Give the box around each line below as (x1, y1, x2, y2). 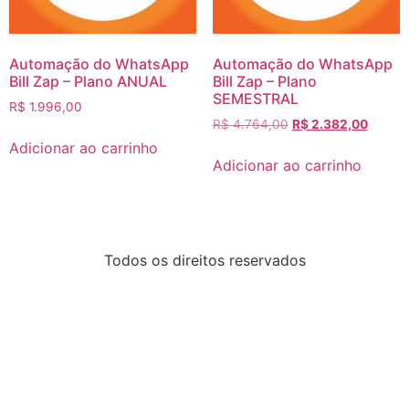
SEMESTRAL (212, 89, 299, 109)
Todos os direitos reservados (103, 251, 306, 270)
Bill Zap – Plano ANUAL (9, 72, 167, 91)
